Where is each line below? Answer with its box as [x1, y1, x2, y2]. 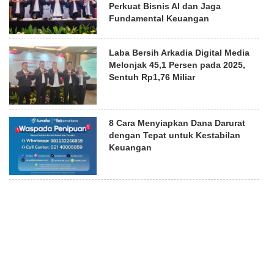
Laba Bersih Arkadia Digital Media [109, 47, 250, 57]
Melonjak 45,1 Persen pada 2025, [109, 59, 246, 70]
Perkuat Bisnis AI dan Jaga [109, 1, 221, 12]
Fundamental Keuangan [109, 13, 210, 24]
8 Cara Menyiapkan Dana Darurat [109, 117, 246, 128]
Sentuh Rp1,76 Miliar [109, 72, 196, 82]
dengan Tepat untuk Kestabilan [109, 130, 241, 140]
